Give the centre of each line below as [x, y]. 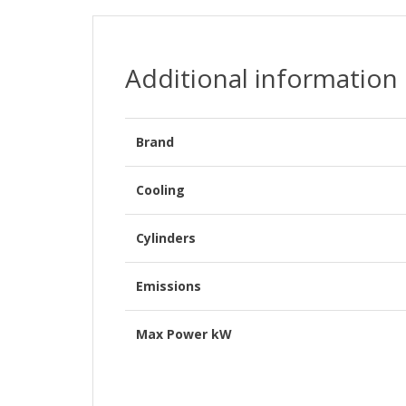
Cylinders [166, 238]
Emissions [169, 286]
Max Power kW [184, 334]
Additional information [261, 78]
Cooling [160, 190]
